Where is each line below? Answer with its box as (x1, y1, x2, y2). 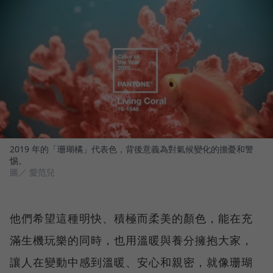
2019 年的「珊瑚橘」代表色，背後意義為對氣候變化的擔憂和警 (10, 143, 253, 155)
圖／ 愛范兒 (10, 166, 55, 179)
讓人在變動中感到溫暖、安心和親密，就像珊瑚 (10, 255, 253, 270)
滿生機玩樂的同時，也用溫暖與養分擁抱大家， (10, 233, 253, 248)
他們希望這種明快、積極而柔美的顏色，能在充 (10, 211, 253, 226)
